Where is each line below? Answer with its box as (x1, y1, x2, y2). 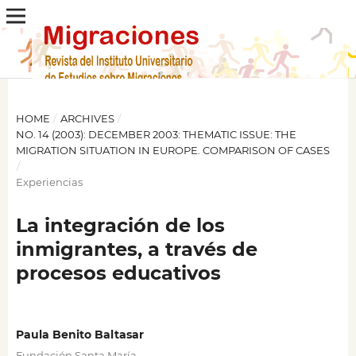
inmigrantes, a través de (15, 237, 257, 261)
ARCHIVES (60, 111, 114, 125)
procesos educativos (15, 261, 221, 284)
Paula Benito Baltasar (15, 327, 144, 342)
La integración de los (15, 213, 225, 237)
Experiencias (15, 175, 83, 188)
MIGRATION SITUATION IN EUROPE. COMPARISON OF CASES (15, 143, 330, 157)
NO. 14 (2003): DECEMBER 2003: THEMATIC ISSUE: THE (15, 127, 296, 141)
